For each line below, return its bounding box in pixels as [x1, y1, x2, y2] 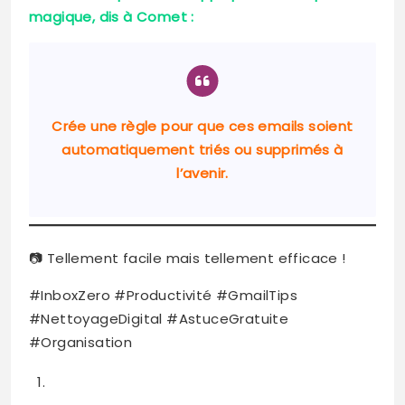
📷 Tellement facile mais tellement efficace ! [29, 249, 346, 268]
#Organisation [29, 333, 133, 353]
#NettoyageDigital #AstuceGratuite [29, 309, 289, 329]
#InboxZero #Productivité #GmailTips [29, 286, 297, 306]
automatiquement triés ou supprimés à [61, 140, 344, 160]
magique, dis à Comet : [29, 7, 194, 27]
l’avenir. [176, 164, 229, 184]
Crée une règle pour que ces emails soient [52, 117, 353, 137]
